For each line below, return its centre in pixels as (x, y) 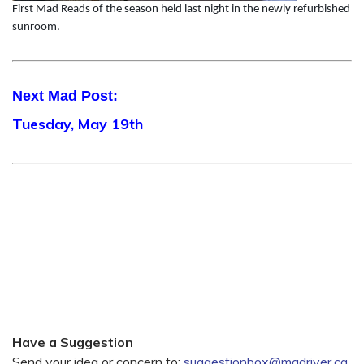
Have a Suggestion (73, 342)
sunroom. (36, 27)
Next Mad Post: (67, 96)
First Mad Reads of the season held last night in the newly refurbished (181, 9)
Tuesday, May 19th (78, 124)
